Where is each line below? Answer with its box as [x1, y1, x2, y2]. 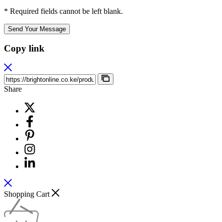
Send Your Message [8, 25, 66, 33]
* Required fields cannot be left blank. [4, 6, 123, 15]
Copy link [4, 43, 45, 54]
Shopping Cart [4, 189, 52, 198]
